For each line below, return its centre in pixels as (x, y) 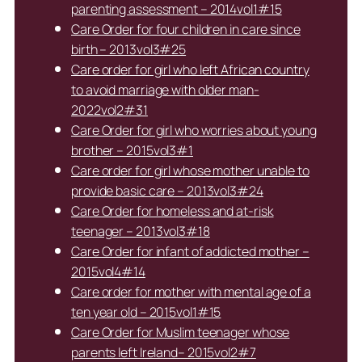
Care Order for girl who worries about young (194, 130)
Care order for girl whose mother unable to (190, 171)
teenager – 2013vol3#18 (141, 232)
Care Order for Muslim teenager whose (181, 333)
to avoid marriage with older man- (165, 90)
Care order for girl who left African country (190, 70)
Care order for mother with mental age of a (191, 292)
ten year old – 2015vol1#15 (146, 312)
